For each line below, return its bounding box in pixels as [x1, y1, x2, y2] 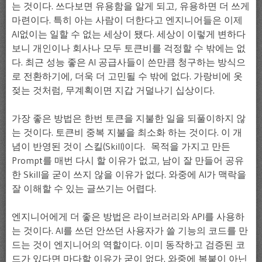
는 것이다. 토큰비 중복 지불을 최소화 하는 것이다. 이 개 [12, 126, 242, 138]
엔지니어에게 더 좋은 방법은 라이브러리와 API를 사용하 [12, 210, 244, 222]
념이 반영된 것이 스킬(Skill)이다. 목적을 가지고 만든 [12, 140, 230, 152]
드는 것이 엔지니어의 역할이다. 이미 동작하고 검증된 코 [12, 238, 245, 250]
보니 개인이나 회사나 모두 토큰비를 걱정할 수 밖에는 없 [12, 42, 246, 54]
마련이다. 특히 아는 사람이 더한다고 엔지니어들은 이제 [12, 13, 243, 26]
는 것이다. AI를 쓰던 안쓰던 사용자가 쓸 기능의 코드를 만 [12, 224, 248, 236]
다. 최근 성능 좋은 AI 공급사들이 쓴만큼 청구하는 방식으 [12, 56, 246, 68]
